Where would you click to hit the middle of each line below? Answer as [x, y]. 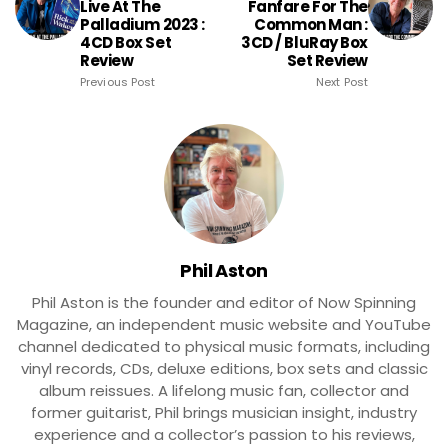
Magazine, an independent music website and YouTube [224, 324]
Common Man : [311, 24]
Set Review [327, 60]
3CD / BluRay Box [304, 42]
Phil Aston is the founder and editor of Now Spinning [224, 302]
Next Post [342, 81]
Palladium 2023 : [142, 24]
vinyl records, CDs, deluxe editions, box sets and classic [224, 368]
